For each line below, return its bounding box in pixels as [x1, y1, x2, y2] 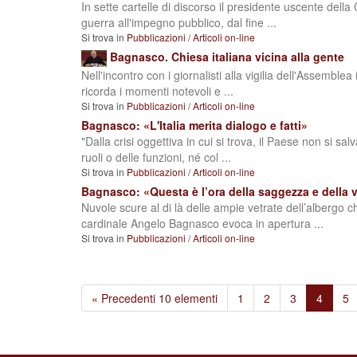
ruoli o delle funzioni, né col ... [81, 148, 231, 165]
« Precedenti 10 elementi [92, 289, 218, 306]
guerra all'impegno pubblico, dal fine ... [81, 14, 277, 31]
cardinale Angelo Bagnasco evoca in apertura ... [81, 214, 324, 231]
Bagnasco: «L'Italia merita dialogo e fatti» [81, 116, 308, 133]
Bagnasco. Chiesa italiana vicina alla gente [110, 49, 344, 65]
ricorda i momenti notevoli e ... [81, 82, 233, 99]
